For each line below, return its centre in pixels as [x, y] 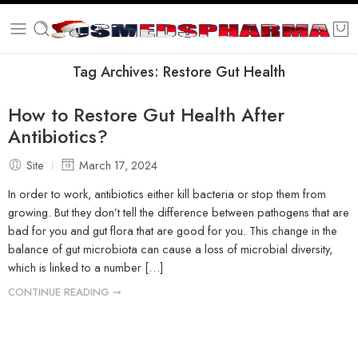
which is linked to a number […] [86, 268]
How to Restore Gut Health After [146, 115]
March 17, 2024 [118, 165]
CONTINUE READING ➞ [65, 292]
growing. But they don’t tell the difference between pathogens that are [179, 213]
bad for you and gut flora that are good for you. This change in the [173, 231]
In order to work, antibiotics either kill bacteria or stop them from [167, 194]
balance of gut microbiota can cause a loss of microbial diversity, [170, 249]
